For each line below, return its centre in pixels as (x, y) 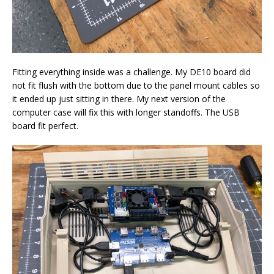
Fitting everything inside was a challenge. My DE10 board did (131, 72)
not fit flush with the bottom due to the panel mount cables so (136, 86)
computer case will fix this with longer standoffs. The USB (126, 113)
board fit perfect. (45, 126)
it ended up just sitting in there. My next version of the (119, 99)
